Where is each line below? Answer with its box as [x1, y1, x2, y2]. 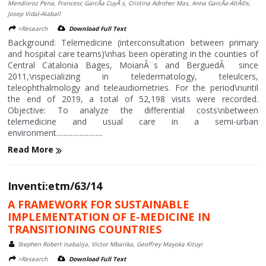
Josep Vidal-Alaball [8, 9, 61, 18]
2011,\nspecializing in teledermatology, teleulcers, [8, 71, 258, 83]
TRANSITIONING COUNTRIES [8, 221, 162, 236]
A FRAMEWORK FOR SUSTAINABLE [8, 197, 190, 211]
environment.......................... [8, 127, 103, 139]
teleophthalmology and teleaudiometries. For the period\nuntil [8, 82, 258, 94]
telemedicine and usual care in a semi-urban [8, 116, 258, 128]
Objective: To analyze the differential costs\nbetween [8, 104, 258, 116]
